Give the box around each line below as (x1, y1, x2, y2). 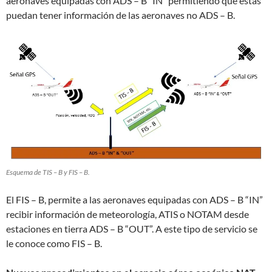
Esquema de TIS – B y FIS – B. (6, 168, 90, 177)
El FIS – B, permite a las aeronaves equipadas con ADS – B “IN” (6, 194, 263, 206)
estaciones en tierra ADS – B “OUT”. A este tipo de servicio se (6, 223, 257, 235)
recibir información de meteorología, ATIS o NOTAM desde (6, 208, 249, 220)
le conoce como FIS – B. (6, 237, 102, 250)
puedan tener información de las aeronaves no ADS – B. (6, 9, 235, 21)
